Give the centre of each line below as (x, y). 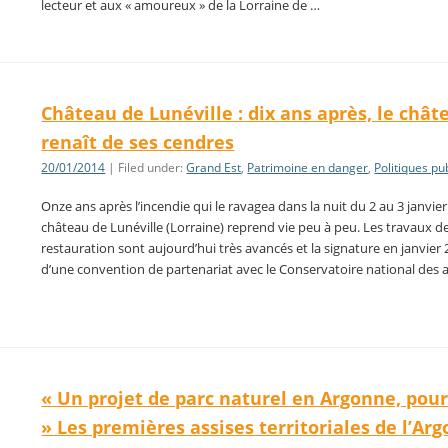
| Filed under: (146, 167)
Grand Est (214, 167)
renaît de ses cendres (138, 141)
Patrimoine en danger (308, 167)
